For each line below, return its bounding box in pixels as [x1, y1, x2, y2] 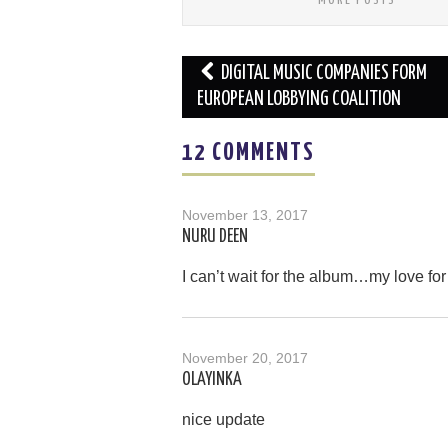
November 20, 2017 [182, 349, 308, 366]
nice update [182, 410, 265, 428]
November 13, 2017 [182, 206, 308, 223]
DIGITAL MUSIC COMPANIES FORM [217, 63, 427, 83]
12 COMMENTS [182, 140, 315, 165]
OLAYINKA [182, 370, 242, 389]
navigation [181, 87, 268, 112]
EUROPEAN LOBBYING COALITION [197, 89, 401, 109]
